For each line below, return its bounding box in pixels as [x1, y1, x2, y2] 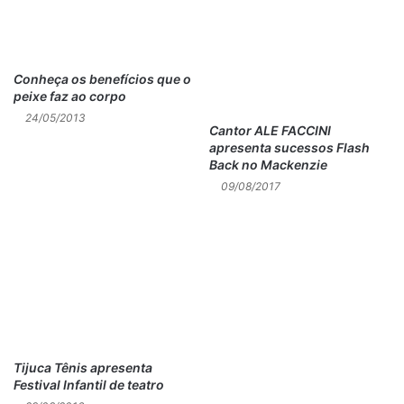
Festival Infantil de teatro [14, 377, 164, 392]
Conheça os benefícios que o [14, 70, 191, 87]
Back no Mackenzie [209, 157, 327, 173]
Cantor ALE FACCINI [209, 123, 331, 139]
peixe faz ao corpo [14, 87, 126, 104]
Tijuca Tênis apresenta [14, 360, 152, 375]
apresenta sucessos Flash [209, 140, 370, 156]
